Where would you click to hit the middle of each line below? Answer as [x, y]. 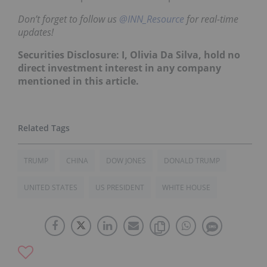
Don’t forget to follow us [69, 19]
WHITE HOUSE [186, 188]
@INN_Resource [152, 19]
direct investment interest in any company [119, 68]
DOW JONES [126, 161]
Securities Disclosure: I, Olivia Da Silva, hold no [129, 55]
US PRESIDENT [120, 188]
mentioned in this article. [78, 81]
